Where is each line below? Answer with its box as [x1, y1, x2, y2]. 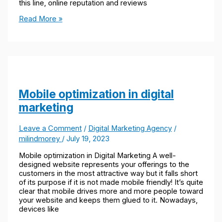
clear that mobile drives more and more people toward [18, 187, 203, 196]
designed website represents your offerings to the [18, 160, 189, 169]
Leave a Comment [18, 123, 82, 133]
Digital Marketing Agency [88, 123, 172, 133]
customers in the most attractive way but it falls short [18, 169, 198, 178]
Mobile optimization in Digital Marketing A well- [18, 151, 176, 161]
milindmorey [18, 134, 62, 143]
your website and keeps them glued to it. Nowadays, [18, 196, 198, 205]
